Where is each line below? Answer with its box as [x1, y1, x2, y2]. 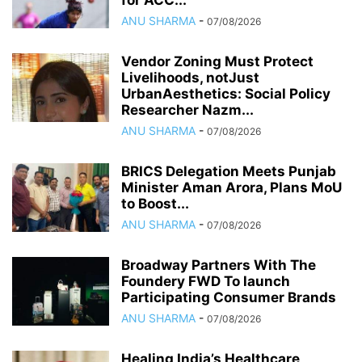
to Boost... [121, 196, 189, 213]
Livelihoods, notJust [121, 69, 259, 86]
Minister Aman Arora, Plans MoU [121, 179, 342, 196]
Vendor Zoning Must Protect [121, 53, 314, 70]
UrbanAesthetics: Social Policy [121, 86, 330, 103]
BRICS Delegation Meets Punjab [121, 163, 336, 180]
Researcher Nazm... [121, 102, 254, 119]
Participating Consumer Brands [121, 289, 336, 306]
